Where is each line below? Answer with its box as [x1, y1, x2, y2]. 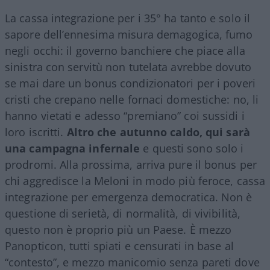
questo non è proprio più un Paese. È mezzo [5, 222, 232, 237]
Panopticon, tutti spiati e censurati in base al [5, 238, 234, 253]
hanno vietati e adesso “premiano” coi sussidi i [5, 108, 245, 123]
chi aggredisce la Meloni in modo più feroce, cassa [5, 173, 266, 188]
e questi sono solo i [140, 140, 244, 155]
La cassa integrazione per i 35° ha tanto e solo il [5, 10, 251, 25]
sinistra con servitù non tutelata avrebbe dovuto [5, 59, 251, 74]
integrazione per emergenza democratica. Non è [5, 189, 253, 204]
